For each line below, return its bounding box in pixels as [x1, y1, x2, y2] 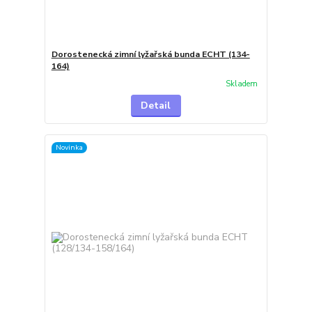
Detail [141, 99, 171, 113]
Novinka [55, 141, 83, 153]
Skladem [225, 78, 258, 89]
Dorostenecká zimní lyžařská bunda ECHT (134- [51, 48, 250, 60]
